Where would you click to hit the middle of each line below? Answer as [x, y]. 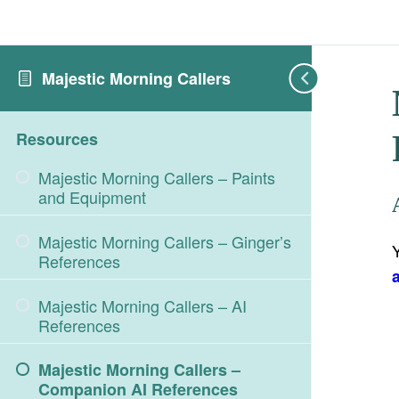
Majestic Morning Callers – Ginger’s [165, 241]
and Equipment [92, 197]
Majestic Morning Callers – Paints [157, 177]
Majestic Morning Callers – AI [142, 305]
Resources [57, 139]
